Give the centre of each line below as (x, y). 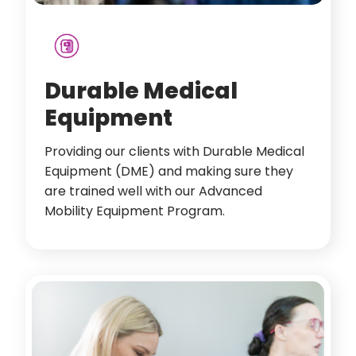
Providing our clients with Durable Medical (174, 151)
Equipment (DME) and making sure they (169, 171)
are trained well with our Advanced (153, 191)
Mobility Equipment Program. (135, 211)
